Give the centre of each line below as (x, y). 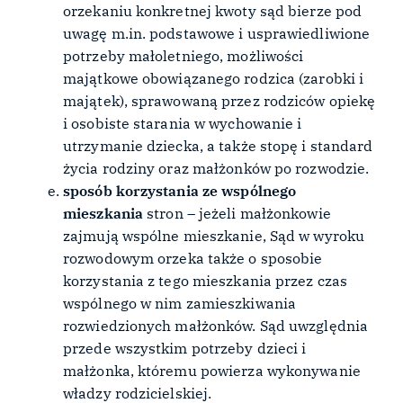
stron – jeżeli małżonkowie (237, 213)
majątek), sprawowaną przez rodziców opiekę (219, 100)
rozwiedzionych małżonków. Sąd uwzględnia (215, 325)
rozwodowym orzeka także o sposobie (193, 258)
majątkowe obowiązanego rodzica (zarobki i (214, 78)
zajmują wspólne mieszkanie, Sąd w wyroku (214, 235)
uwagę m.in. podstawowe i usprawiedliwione (217, 33)
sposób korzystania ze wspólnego (180, 190)
